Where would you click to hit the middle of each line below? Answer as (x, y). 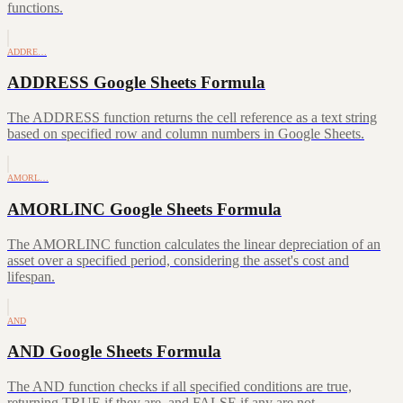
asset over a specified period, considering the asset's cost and (178, 260)
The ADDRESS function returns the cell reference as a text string (192, 118)
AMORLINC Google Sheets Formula (144, 209)
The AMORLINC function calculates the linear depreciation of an (194, 244)
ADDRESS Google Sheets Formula (136, 83)
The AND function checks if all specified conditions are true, (179, 386)
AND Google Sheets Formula (114, 352)
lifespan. (31, 276)
